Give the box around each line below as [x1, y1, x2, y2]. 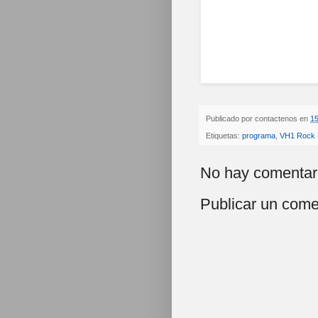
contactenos [255, 114, 297, 123]
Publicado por [206, 114, 255, 123]
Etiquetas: [206, 131, 242, 141]
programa [242, 131, 275, 141]
